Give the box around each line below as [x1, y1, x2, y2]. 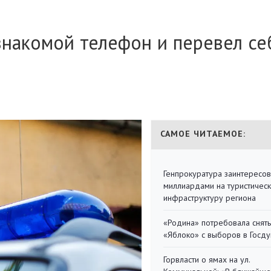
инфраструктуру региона [163, 192, 256, 203]
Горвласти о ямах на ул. [163, 254, 250, 265]
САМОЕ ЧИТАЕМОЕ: [160, 128, 246, 139]
